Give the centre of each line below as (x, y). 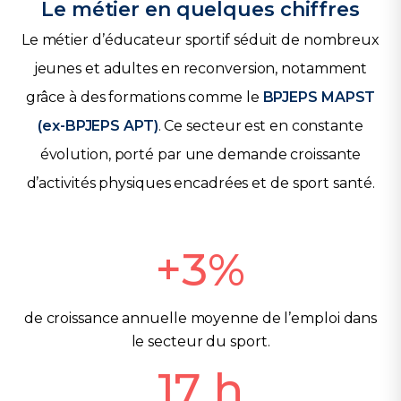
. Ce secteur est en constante (260, 126)
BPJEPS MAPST (319, 97)
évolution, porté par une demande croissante (200, 154)
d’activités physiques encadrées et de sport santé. (200, 183)
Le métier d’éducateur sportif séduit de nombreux (200, 40)
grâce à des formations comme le (144, 97)
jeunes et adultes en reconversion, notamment (200, 68)
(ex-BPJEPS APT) (98, 126)
